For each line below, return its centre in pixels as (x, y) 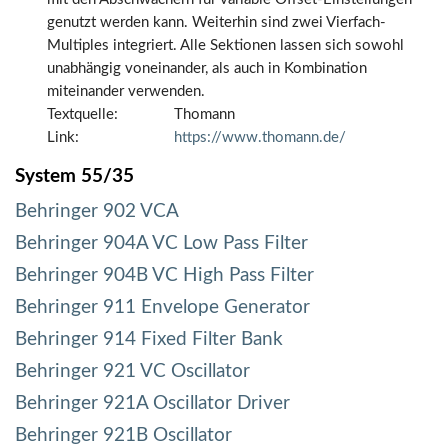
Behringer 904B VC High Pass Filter (164, 275)
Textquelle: (82, 114)
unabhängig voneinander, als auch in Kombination (207, 68)
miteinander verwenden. (126, 91)
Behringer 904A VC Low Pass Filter (161, 243)
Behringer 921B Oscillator (123, 435)
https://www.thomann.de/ (259, 137)
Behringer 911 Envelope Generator (162, 307)
